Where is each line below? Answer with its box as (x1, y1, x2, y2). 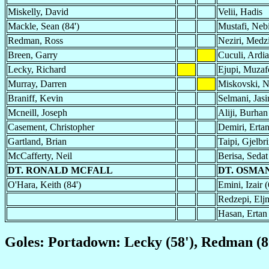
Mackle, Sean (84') (8, 20, 79, 31)
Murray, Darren (8, 78, 67, 89)
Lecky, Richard (8, 64, 66, 74)
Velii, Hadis (218, 6, 262, 17)
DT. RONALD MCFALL (8, 165, 113, 175)
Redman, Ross (8, 35, 63, 46)
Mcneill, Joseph (8, 107, 67, 118)
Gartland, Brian (8, 136, 67, 147)
